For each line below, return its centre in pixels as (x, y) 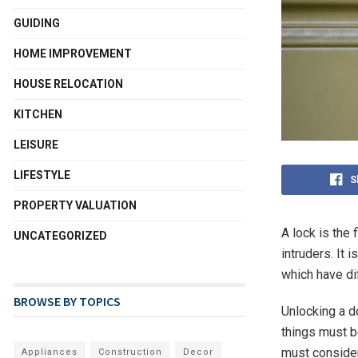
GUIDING (37, 23)
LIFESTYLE (42, 175)
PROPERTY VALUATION (75, 205)
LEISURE (36, 145)
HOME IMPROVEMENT (73, 54)
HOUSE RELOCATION (68, 84)
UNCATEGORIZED (60, 236)
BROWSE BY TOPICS (67, 301)
